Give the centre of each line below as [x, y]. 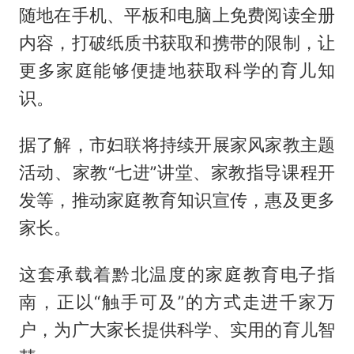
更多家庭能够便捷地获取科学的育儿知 [177, 71]
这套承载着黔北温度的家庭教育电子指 [177, 275]
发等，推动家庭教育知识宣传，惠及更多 [177, 200]
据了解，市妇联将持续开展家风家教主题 [177, 145]
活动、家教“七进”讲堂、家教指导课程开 [177, 173]
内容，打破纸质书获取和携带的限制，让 [177, 43]
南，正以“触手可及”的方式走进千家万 [177, 302]
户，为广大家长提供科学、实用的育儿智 [177, 330]
